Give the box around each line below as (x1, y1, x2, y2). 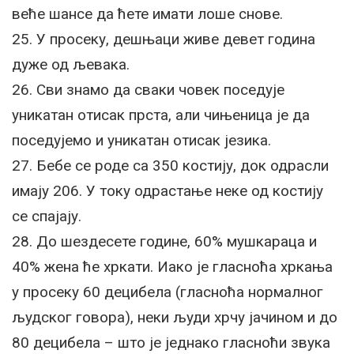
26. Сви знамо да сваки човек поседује (12, 81, 284, 99)
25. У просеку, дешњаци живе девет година (12, 30, 315, 48)
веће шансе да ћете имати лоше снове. (12, 5, 283, 23)
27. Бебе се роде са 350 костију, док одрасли (12, 156, 329, 175)
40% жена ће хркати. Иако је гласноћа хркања (12, 258, 333, 276)
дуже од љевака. (12, 55, 130, 73)
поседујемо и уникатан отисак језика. (12, 131, 271, 149)
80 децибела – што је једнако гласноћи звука (12, 333, 330, 352)
